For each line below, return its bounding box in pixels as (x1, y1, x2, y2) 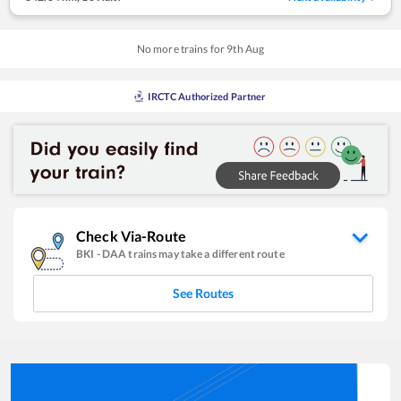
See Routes (173, 285, 234, 301)
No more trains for (136, 41, 227, 55)
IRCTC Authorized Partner (148, 90, 267, 102)
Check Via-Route (76, 226, 186, 244)
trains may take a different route (128, 246, 285, 260)
